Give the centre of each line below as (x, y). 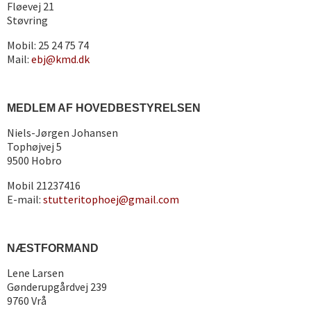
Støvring (27, 20)
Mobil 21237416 (44, 185)
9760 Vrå (27, 301)
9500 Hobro (34, 160)
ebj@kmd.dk (60, 59)
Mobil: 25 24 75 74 (48, 45)
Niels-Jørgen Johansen (62, 133)
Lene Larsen (35, 273)
